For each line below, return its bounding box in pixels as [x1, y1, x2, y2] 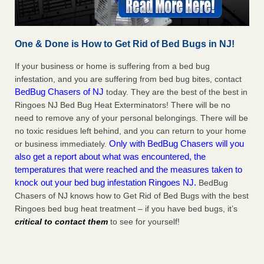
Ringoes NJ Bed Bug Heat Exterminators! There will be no [15, 100, 230, 110]
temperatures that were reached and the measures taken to [15, 164, 242, 175]
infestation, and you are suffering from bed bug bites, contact [15, 74, 242, 84]
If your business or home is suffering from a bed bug [15, 61, 210, 71]
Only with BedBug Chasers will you [109, 138, 244, 149]
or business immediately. [15, 139, 109, 149]
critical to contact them [15, 217, 108, 227]
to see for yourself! [108, 217, 180, 227]
